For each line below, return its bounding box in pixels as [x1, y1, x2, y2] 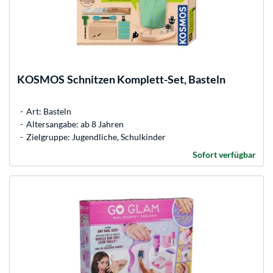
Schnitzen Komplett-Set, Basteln [67, 72, 225, 86]
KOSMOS [17, 72, 65, 86]
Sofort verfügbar [193, 149, 256, 160]
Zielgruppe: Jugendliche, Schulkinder [26, 131, 166, 142]
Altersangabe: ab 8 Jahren [26, 118, 124, 129]
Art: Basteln [26, 105, 71, 116]
